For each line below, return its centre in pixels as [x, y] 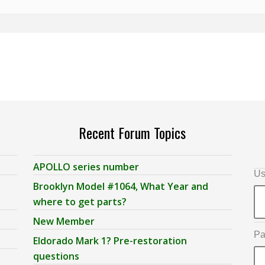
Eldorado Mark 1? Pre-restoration [110, 241]
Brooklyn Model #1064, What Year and [121, 187]
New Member [64, 222]
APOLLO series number [86, 167]
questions [56, 256]
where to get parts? [80, 202]
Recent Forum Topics [132, 133]
